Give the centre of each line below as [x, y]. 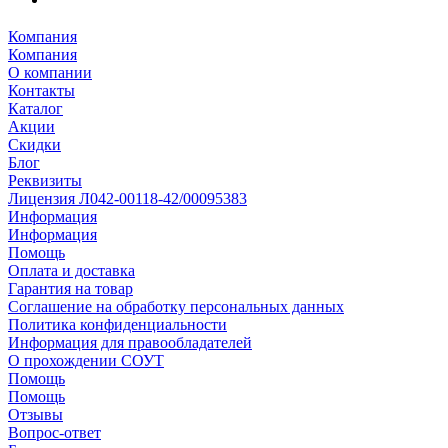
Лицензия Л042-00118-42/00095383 [127, 198]
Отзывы [35, 414]
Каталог [35, 108]
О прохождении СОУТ [86, 360]
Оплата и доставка [71, 270]
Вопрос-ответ [54, 432]
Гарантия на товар [70, 288]
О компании [50, 72]
